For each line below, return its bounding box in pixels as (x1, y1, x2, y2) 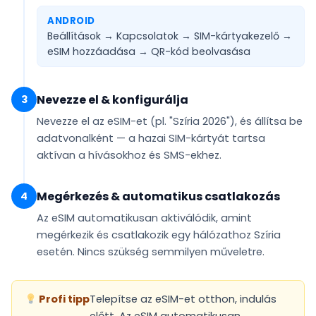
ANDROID (47, 14, 95, 28)
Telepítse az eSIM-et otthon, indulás (89, 292, 276, 307)
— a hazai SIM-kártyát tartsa (114, 131, 265, 146)
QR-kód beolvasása (151, 44, 250, 59)
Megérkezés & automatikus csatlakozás (37, 188, 280, 205)
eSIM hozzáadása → (47, 44, 151, 59)
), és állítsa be (230, 114, 303, 129)
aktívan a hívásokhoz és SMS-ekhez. (37, 148, 221, 163)
